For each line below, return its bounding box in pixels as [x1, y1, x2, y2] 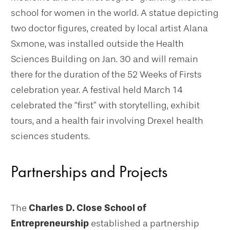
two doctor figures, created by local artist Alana [11, 23, 208, 34]
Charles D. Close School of [29, 202, 146, 214]
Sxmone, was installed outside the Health [11, 38, 184, 50]
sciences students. [11, 130, 90, 142]
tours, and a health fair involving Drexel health [11, 115, 203, 127]
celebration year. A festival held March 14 [11, 84, 183, 96]
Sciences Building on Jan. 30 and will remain [11, 53, 198, 65]
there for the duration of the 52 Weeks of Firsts [11, 69, 202, 81]
